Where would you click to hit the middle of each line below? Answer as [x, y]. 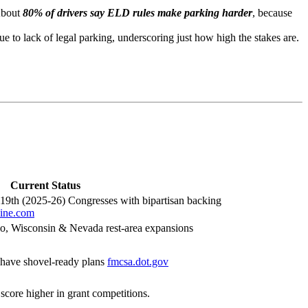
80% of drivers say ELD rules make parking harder [137, 13]
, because [272, 13]
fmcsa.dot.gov [138, 261]
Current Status [45, 185]
